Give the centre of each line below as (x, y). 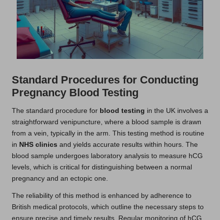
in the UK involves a (177, 111)
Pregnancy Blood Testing (75, 93)
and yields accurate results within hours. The (128, 145)
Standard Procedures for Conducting (105, 80)
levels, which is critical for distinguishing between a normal (102, 167)
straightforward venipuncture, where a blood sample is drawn (107, 122)
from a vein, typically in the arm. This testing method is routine (108, 134)
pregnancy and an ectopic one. (60, 179)
